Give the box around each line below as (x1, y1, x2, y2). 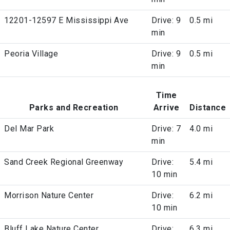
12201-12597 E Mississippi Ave (4, 15, 129, 26)
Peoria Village (4, 49, 58, 59)
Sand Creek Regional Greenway (4, 157, 123, 167)
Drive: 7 (151, 124, 181, 134)
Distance (189, 103, 226, 113)
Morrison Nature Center (4, 190, 93, 201)
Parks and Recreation (29, 103, 119, 113)
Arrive (153, 103, 180, 113)
